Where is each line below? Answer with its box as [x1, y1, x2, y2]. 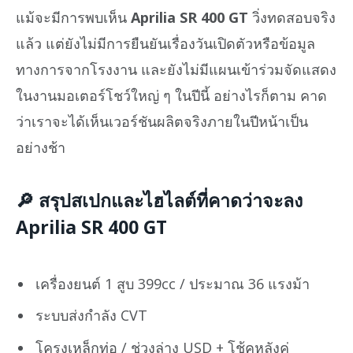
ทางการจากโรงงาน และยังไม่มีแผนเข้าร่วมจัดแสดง [16, 60, 336, 80]
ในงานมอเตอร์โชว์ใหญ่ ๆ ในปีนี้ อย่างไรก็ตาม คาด [16, 86, 327, 106]
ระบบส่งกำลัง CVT [35, 306, 147, 325]
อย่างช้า [16, 138, 65, 158]
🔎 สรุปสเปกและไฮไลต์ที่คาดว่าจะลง [16, 188, 303, 214]
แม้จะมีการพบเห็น [16, 8, 131, 28]
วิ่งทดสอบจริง [248, 8, 336, 28]
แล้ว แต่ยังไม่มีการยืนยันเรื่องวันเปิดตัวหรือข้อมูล [16, 34, 315, 54]
